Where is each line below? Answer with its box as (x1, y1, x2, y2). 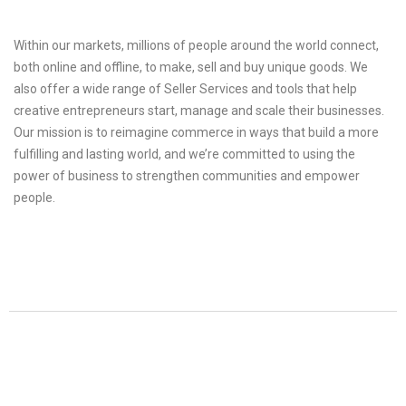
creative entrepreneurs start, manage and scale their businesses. (14, 103, 384, 118)
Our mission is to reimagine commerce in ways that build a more (14, 125, 379, 140)
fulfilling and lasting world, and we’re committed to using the (14, 147, 355, 161)
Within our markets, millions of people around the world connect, (14, 38, 379, 53)
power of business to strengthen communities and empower (14, 169, 360, 183)
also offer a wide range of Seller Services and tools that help (14, 82, 357, 96)
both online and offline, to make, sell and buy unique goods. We (14, 60, 368, 74)
